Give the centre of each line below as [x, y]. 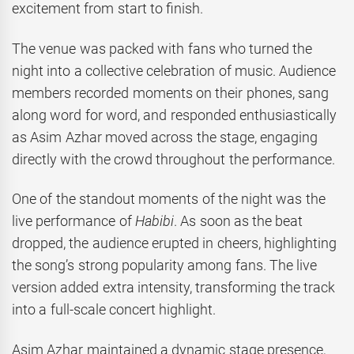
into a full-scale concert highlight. [114, 310]
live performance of [73, 221]
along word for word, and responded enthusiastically [174, 115]
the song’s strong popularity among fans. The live [165, 265]
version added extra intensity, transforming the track [173, 288]
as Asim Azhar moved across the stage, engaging [165, 137]
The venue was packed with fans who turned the [162, 48]
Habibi [154, 221]
